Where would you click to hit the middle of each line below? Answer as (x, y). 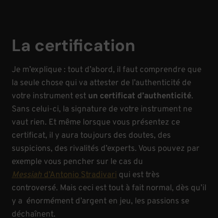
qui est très (138, 175)
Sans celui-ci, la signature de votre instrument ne (102, 109)
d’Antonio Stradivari (80, 175)
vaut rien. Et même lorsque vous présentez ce (96, 122)
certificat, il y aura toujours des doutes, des (91, 136)
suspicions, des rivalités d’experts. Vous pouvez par (106, 149)
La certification (73, 45)
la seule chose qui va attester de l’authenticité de (101, 83)
